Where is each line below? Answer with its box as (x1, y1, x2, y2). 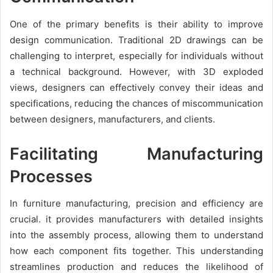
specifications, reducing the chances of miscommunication (10, 97, 263, 109)
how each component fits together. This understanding (10, 245, 263, 257)
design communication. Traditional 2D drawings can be (10, 34, 263, 46)
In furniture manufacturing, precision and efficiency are (10, 197, 263, 209)
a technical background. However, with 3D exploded (10, 65, 263, 77)
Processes (10, 166, 93, 186)
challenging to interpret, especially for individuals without (10, 49, 263, 62)
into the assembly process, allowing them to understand (10, 229, 263, 241)
